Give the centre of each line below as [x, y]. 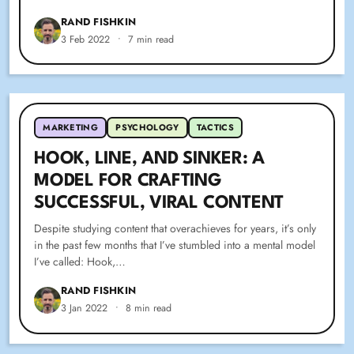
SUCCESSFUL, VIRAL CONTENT [159, 203]
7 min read [151, 39]
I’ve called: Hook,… [80, 262]
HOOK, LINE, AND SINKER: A [150, 159]
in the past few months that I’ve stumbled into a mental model [175, 245]
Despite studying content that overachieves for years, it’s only [175, 229]
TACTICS [215, 128]
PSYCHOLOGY [147, 128]
